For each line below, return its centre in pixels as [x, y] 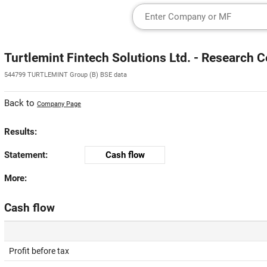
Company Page [59, 104]
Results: [21, 132]
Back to [21, 103]
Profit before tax [39, 251]
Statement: [26, 155]
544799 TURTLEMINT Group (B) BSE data [66, 75]
